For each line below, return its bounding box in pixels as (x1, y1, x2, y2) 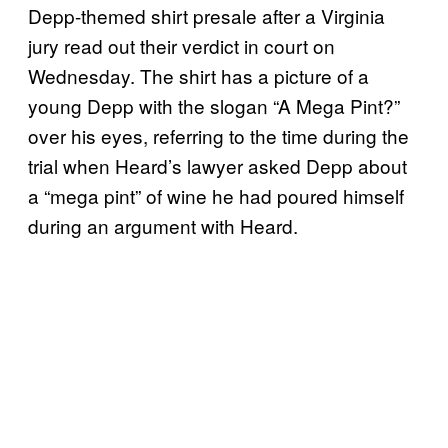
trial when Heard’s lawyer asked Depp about (28, 151, 407, 179)
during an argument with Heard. (28, 211, 298, 239)
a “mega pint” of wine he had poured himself (28, 181, 404, 209)
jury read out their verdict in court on (28, 31, 335, 59)
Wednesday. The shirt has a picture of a (28, 61, 369, 89)
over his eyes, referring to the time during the (28, 121, 409, 149)
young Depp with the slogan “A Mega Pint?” (28, 91, 400, 119)
